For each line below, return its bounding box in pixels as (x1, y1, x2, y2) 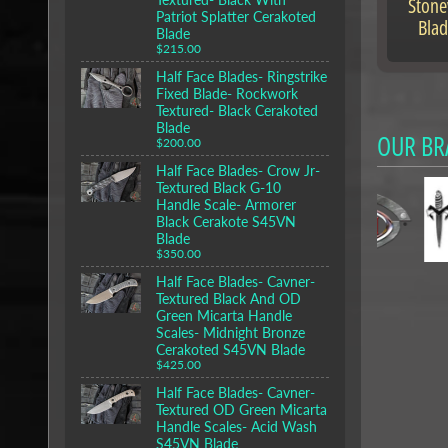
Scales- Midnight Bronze (156, 324, 305, 342)
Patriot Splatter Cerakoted (156, 8, 316, 26)
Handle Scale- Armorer (156, 196, 296, 214)
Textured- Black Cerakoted (156, 102, 318, 120)
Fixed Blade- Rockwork (156, 85, 298, 103)
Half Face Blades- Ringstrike (156, 68, 327, 86)
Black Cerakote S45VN (156, 213, 296, 231)
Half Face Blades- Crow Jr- (156, 162, 320, 180)
